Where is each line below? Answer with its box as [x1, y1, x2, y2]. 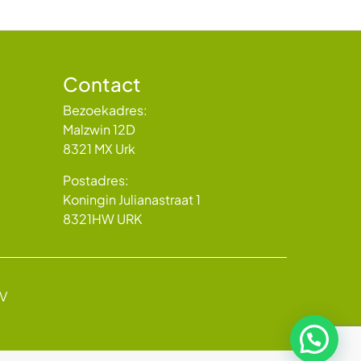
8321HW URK [63, 210, 142, 227]
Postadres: [63, 172, 131, 189]
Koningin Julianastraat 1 [63, 191, 201, 208]
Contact [63, 72, 141, 96]
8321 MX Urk [63, 140, 135, 157]
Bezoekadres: [63, 102, 147, 118]
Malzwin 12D [63, 121, 135, 138]
